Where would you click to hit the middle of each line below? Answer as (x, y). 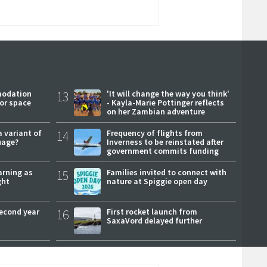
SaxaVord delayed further (154, 220)
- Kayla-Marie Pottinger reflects (165, 102)
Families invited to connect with (166, 172)
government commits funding (162, 150)
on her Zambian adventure (156, 111)
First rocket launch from (152, 211)
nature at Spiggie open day (157, 181)
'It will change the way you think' (168, 93)
